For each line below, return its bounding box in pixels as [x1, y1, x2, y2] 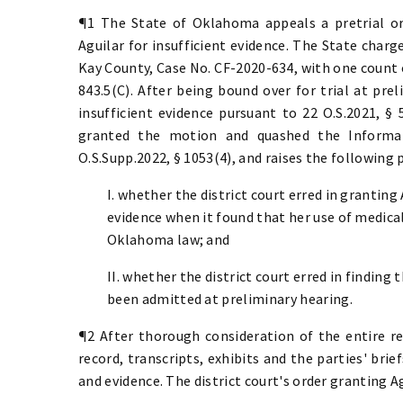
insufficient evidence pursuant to [78, 103, 298, 121]
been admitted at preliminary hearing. [107, 289, 353, 308]
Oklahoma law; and [107, 229, 230, 248]
